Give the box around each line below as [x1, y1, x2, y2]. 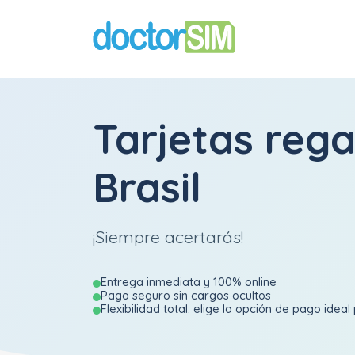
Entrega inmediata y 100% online [101, 274, 277, 289]
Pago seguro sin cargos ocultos [101, 288, 271, 303]
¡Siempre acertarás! [93, 226, 243, 247]
